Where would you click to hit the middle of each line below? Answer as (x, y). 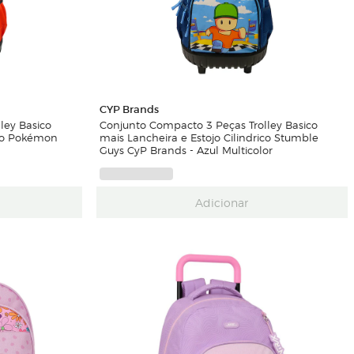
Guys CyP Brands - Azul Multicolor (186, 149)
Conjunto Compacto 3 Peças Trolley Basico (208, 124)
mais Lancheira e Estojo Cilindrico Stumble (209, 137)
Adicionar (222, 202)
